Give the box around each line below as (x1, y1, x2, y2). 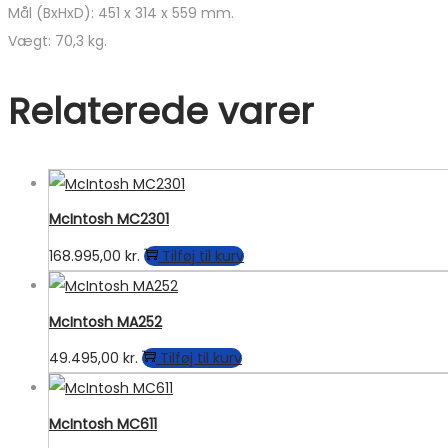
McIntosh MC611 (49, 413, 157, 434)
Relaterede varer (8, 85, 314, 137)
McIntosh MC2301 (49, 209, 169, 230)
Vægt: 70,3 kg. (8, 31, 107, 52)
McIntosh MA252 (49, 311, 162, 332)
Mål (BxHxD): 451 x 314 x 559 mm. (8, 3, 234, 24)
